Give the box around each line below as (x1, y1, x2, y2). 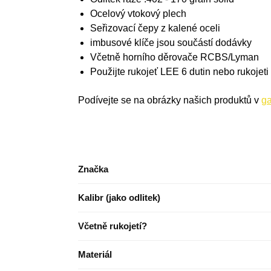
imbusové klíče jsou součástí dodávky (90, 38, 252, 48)
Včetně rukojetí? (78, 221, 147, 232)
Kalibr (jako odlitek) (78, 192, 160, 203)
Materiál (78, 249, 112, 260)
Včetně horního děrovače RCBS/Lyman (90, 52, 259, 63)
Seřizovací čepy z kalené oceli (90, 23, 220, 34)
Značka (78, 164, 108, 175)
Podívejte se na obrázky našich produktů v (77, 94, 261, 105)
